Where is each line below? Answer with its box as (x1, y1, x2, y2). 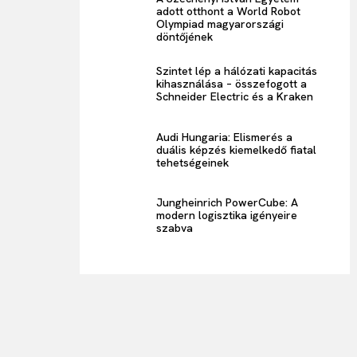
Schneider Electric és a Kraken (156, 88, 314, 104)
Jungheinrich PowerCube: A (156, 195, 299, 210)
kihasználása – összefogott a (156, 76, 308, 91)
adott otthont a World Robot (156, 3, 301, 18)
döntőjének (156, 29, 214, 44)
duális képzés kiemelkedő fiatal (156, 142, 317, 157)
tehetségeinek (156, 155, 229, 170)
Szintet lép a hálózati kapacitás (156, 63, 318, 78)
